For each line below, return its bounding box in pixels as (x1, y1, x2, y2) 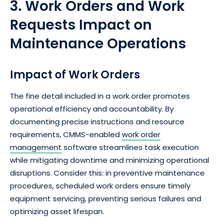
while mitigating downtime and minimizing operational (10, 155, 209, 166)
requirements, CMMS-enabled (10, 129, 122, 140)
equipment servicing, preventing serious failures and (10, 193, 201, 204)
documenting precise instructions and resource (10, 116, 184, 127)
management (10, 142, 62, 153)
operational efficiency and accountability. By (10, 104, 174, 114)
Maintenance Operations (10, 34, 186, 54)
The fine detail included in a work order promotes (10, 91, 190, 102)
